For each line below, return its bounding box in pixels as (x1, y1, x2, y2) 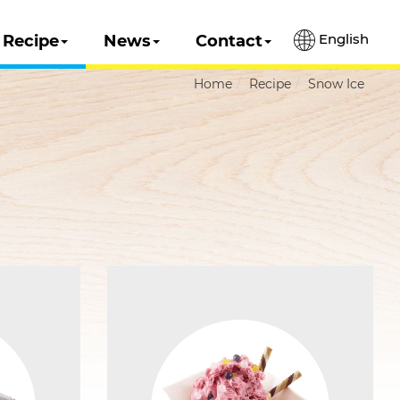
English (315, 30, 369, 47)
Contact (196, 31, 262, 51)
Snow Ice (308, 76, 364, 92)
